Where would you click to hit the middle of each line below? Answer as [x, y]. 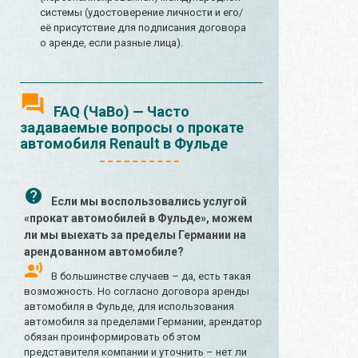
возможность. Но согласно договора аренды [137, 292]
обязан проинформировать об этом [112, 337]
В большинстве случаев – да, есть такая [151, 276]
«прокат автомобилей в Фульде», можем [138, 219]
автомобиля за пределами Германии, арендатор [143, 322]
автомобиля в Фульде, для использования [129, 307]
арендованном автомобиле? [104, 252]
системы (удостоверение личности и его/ [141, 13]
